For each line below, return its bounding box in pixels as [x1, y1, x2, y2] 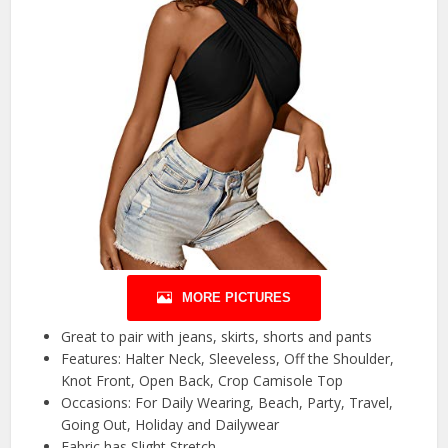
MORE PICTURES [182, 290, 291, 306]
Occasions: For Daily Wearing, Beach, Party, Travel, [61, 393, 394, 413]
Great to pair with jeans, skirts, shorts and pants [61, 327, 373, 347]
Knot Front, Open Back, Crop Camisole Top [61, 371, 344, 391]
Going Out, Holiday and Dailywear [61, 415, 280, 435]
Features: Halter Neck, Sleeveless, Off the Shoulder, [61, 349, 395, 369]
